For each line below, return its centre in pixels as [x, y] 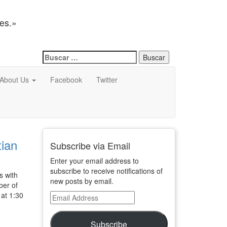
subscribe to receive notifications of [106, 171]
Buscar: [55, 55]
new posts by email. [82, 181]
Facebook [66, 80]
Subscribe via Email [90, 145]
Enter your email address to [94, 161]
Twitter [107, 80]
